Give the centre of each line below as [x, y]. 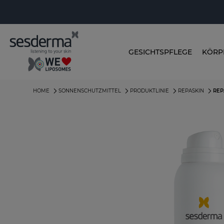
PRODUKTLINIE [150, 91]
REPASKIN [191, 91]
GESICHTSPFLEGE [160, 52]
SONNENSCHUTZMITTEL [90, 91]
